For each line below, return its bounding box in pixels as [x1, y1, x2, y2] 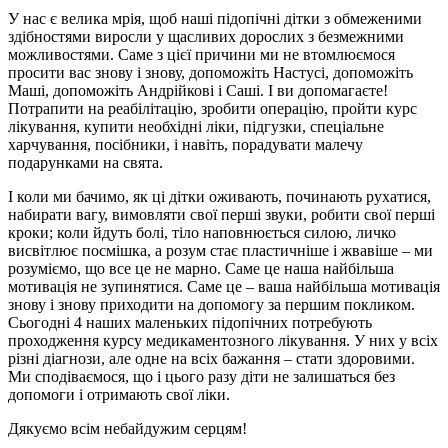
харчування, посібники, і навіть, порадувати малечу [8, 135, 363, 153]
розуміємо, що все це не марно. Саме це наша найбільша [8, 259, 394, 277]
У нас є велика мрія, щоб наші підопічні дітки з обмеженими [8, 9, 422, 27]
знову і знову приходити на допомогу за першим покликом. [8, 295, 415, 313]
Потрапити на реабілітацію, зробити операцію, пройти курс [8, 99, 417, 117]
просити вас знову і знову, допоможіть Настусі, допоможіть [8, 63, 413, 81]
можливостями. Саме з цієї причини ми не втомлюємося [8, 45, 395, 63]
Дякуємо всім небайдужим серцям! [8, 419, 247, 437]
